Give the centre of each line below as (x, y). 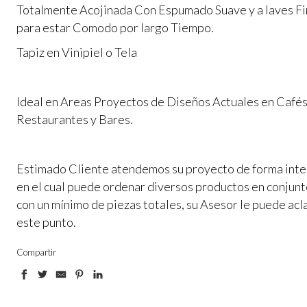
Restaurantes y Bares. (75, 119)
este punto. (46, 222)
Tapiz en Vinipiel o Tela (77, 52)
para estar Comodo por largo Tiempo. (115, 27)
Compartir (36, 252)
